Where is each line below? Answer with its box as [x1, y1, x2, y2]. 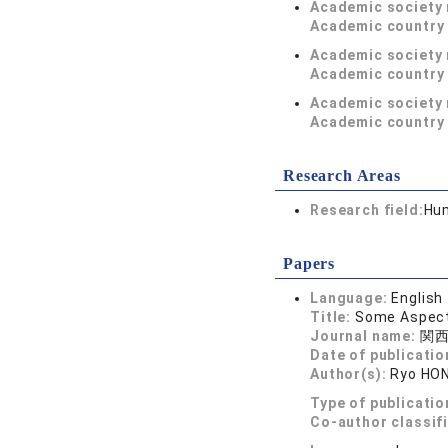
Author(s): [310, 366, 391, 382]
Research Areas [283, 167, 401, 184]
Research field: [310, 202, 424, 218]
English [391, 290, 444, 306]
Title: [310, 309, 355, 325]
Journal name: [310, 328, 420, 344]
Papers [283, 255, 336, 272]
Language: [310, 290, 392, 306]
